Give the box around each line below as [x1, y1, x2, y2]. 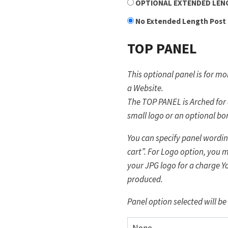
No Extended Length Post [135, 16, 226, 26]
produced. [127, 173, 163, 185]
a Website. [127, 82, 164, 94]
